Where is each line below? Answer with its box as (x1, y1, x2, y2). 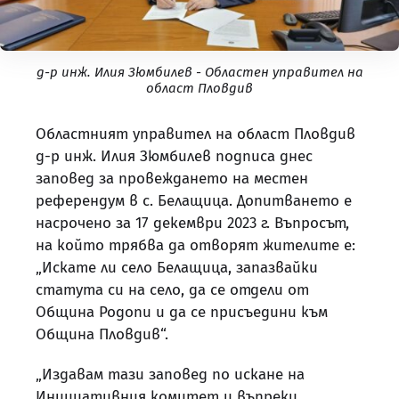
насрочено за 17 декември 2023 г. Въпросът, (36, 214, 349, 233)
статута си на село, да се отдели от (36, 281, 309, 300)
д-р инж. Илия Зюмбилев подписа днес (36, 147, 313, 167)
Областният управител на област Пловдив (36, 125, 355, 144)
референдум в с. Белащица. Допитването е (36, 191, 352, 211)
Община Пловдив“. (36, 325, 168, 345)
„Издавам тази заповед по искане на (36, 365, 305, 385)
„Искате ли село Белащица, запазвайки (36, 258, 318, 278)
